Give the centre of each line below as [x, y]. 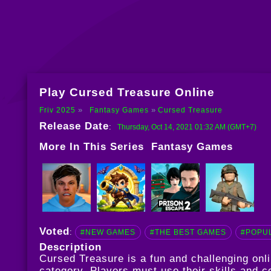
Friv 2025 [57, 110]
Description [70, 247]
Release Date [74, 126]
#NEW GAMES [108, 233]
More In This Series [95, 147]
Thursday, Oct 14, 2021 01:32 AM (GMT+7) [187, 127]
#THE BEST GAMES [188, 233]
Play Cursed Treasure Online [127, 93]
